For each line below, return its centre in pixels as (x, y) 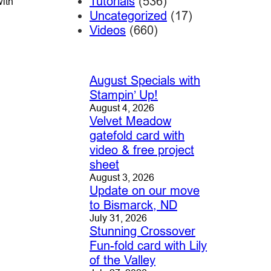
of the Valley (122, 260)
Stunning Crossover (142, 231)
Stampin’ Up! (123, 95)
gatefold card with (137, 135)
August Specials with (145, 80)
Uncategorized (128, 16)
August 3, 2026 (122, 178)
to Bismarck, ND (133, 205)
